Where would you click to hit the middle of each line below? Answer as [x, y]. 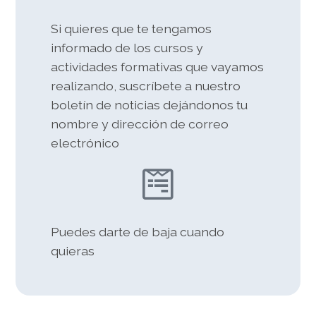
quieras [73, 251]
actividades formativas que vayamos [158, 67]
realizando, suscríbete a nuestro [146, 86]
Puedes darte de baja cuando [138, 232]
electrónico [85, 143]
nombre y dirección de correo [140, 124]
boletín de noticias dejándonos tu [150, 105]
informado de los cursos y [127, 48]
